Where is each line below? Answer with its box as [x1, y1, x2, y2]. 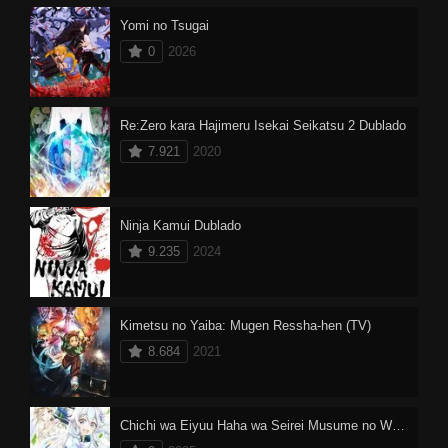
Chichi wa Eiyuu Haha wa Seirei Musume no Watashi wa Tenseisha [392, 417, 405, 433]
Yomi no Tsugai [120, 17, 209, 33]
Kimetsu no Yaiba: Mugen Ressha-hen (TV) [120, 317, 371, 333]
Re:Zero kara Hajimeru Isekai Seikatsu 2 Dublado [120, 117, 406, 133]
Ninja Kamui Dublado [120, 217, 241, 233]
